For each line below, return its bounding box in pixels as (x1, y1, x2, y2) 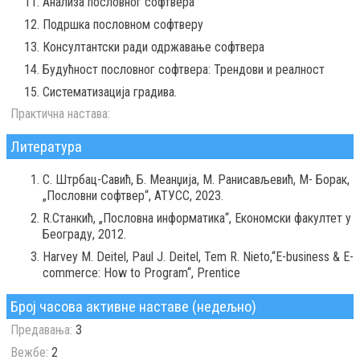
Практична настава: (10, 106, 110, 122)
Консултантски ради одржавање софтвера (43, 39, 264, 55)
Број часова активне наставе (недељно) (10, 298, 256, 316)
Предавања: (10, 322, 72, 338)
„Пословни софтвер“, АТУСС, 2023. (43, 188, 223, 204)
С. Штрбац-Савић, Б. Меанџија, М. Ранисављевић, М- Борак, (43, 172, 350, 188)
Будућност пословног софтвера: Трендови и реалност (43, 62, 325, 78)
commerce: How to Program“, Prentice (43, 265, 240, 281)
